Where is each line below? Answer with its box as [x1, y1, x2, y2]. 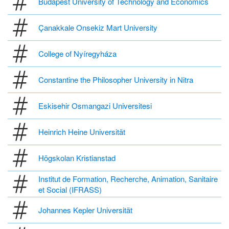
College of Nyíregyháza [38, 48, 117, 59]
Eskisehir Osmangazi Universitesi [38, 100, 152, 111]
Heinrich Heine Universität [38, 126, 125, 138]
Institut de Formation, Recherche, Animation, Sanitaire [38, 173, 218, 184]
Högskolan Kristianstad [38, 152, 116, 164]
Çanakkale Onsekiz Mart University [38, 22, 157, 33]
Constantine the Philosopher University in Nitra [38, 74, 193, 85]
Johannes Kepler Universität [38, 204, 132, 216]
